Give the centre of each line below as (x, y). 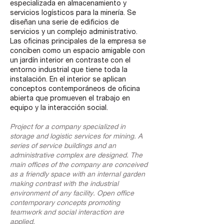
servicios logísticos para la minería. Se (73, 13)
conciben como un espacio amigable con (77, 51)
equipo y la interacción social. (59, 108)
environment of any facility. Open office (72, 194)
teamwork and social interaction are (67, 213)
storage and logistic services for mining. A (76, 137)
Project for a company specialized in (68, 127)
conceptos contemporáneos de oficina (75, 89)
